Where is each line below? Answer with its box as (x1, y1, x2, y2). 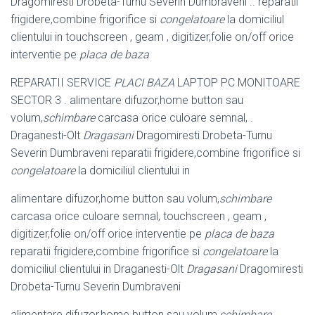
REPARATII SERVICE (11, 76, 114, 90)
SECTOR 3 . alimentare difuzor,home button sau (11, 94, 243, 108)
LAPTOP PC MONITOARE (174, 76, 300, 90)
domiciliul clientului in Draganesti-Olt (11, 262, 186, 276)
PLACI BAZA (114, 76, 174, 90)
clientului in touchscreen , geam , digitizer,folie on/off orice (11, 30, 294, 44)
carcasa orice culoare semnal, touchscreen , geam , (11, 210, 266, 224)
